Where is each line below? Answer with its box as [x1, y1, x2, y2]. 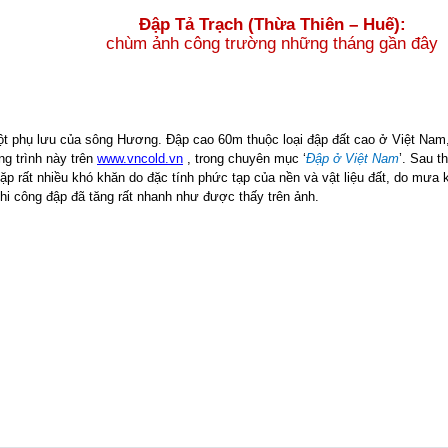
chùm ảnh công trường [106, 33, 276, 53]
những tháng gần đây [281, 33, 438, 53]
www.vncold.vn [97, 151, 183, 166]
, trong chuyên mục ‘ [183, 151, 306, 166]
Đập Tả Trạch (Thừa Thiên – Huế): [138, 14, 406, 34]
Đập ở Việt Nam [306, 151, 399, 166]
